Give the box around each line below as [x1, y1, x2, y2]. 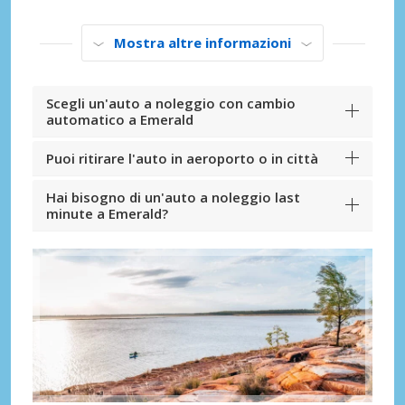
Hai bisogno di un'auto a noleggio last [46, 188, 300, 207]
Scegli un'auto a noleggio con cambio [46, 94, 296, 113]
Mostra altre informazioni [114, 33, 291, 52]
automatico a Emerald [46, 110, 193, 129]
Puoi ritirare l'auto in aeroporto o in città [46, 149, 318, 168]
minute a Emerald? [46, 204, 168, 223]
